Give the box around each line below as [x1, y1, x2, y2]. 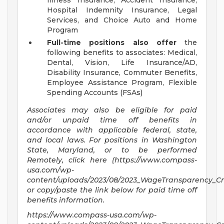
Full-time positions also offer [47, 38, 176, 47]
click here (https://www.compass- [68, 155, 197, 165]
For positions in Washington [89, 135, 197, 145]
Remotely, [27, 155, 63, 165]
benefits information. [27, 195, 104, 205]
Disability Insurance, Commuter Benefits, [47, 68, 197, 77]
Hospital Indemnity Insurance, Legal [47, 5, 197, 15]
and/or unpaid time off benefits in [27, 115, 197, 125]
